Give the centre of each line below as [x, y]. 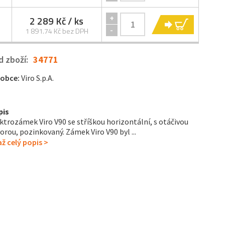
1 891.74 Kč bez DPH [57, 31]
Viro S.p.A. [37, 78]
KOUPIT [208, 24]
